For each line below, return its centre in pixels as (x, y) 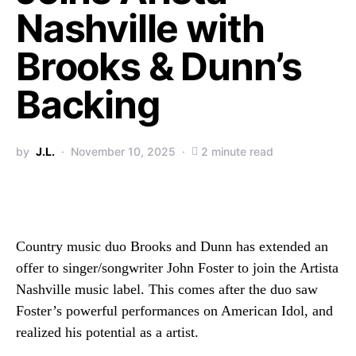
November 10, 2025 (123, 151)
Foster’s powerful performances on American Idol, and (174, 311)
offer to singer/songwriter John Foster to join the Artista (177, 268)
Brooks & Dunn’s (159, 66)
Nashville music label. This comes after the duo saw (167, 289)
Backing (88, 104)
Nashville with (141, 28)
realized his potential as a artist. (107, 332)
